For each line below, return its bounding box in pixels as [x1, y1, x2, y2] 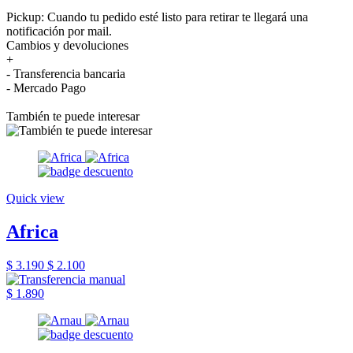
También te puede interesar [6, 109, 139, 123]
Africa [6, 221, 58, 242]
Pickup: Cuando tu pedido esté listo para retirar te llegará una [6, 9, 308, 24]
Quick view [6, 191, 65, 205]
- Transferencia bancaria [6, 66, 125, 80]
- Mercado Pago [6, 80, 86, 95]
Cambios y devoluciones [6, 38, 128, 52]
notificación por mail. [6, 24, 112, 38]
